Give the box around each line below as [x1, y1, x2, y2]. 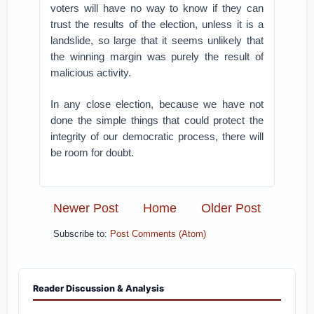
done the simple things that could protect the [50, 114, 264, 126]
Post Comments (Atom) [110, 229, 207, 240]
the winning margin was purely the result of [50, 50, 264, 62]
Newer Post [53, 200, 119, 215]
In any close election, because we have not [50, 98, 264, 110]
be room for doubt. [50, 146, 135, 158]
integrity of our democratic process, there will [50, 130, 264, 142]
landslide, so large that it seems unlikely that [50, 34, 264, 46]
